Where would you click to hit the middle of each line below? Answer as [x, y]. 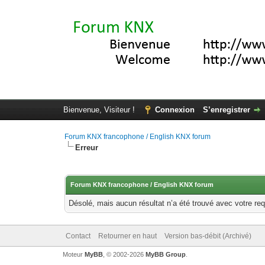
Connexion [174, 110]
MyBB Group [165, 254]
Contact [78, 236]
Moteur [73, 254]
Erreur [87, 148]
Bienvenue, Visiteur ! [100, 110]
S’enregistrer [226, 110]
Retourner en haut [127, 236]
